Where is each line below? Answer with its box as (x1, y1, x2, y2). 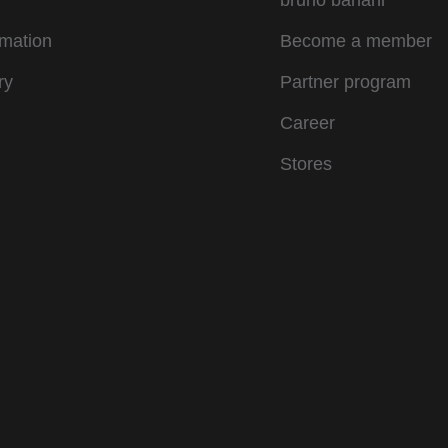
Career (280, 113, 335, 134)
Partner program (280, 72, 411, 93)
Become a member (280, 31, 432, 52)
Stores (280, 154, 332, 175)
